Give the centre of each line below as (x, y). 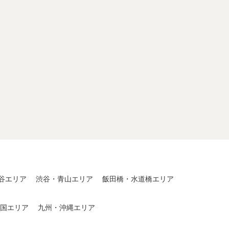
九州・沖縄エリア (66, 207)
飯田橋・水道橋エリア (138, 179)
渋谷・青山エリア (64, 179)
